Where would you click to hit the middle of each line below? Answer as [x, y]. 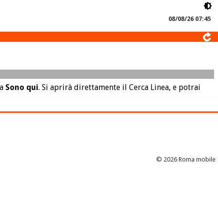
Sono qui [22, 88]
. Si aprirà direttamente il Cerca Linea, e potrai [119, 88]
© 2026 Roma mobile [186, 159]
